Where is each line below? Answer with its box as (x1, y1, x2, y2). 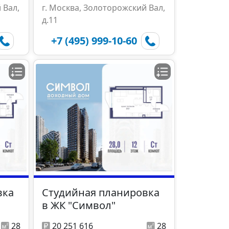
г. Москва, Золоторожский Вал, (42, 2, 165, 14)
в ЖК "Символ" (42, 198, 116, 213)
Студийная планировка (42, 186, 159, 200)
